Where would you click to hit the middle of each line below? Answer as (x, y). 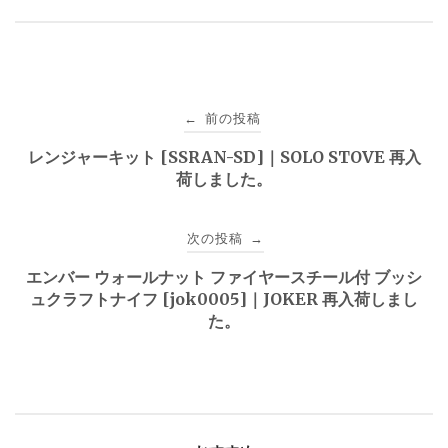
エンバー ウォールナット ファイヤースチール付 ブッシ (224, 276)
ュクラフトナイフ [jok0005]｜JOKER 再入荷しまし (224, 298)
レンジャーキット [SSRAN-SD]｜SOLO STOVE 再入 (224, 156)
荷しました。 (224, 178)
